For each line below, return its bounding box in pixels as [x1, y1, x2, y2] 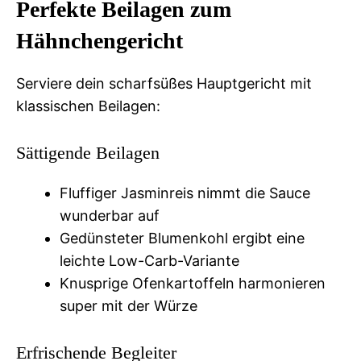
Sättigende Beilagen [16, 142, 160, 163]
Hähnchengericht [16, 27, 183, 53]
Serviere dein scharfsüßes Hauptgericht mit [16, 74, 312, 92]
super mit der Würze [60, 297, 197, 314]
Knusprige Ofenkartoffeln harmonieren [60, 274, 326, 292]
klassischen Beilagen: [16, 97, 160, 114]
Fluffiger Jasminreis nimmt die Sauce [60, 184, 310, 201]
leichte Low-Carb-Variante [60, 251, 239, 269]
